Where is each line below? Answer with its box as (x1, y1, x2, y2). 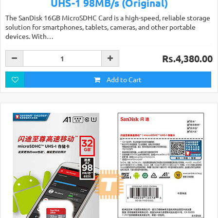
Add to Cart (105, 75, 142, 84)
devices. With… (5, 32, 54, 40)
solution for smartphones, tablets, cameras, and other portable (5, 22, 196, 31)
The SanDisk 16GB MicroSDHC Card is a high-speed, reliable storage (5, 13, 210, 22)
